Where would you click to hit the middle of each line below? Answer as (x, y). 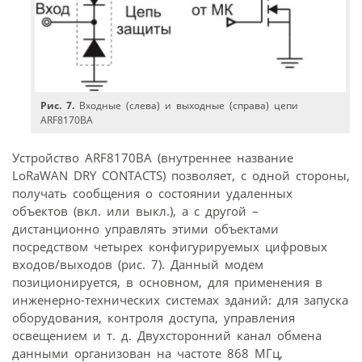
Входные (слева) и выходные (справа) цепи (187, 106)
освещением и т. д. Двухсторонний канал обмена (167, 335)
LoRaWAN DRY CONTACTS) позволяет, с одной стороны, (181, 175)
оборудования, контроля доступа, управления (154, 317)
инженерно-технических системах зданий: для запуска (180, 299)
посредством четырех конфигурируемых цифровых (170, 246)
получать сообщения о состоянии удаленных (152, 193)
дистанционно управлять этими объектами (145, 228)
